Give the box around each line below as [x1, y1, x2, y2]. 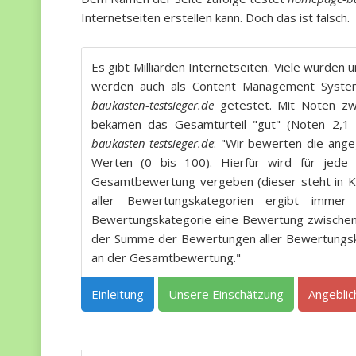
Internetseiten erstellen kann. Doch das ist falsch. [81, 9, 350, 25]
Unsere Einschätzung [168, 285, 284, 302]
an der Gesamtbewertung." [91, 249, 241, 265]
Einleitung [91, 285, 144, 302]
